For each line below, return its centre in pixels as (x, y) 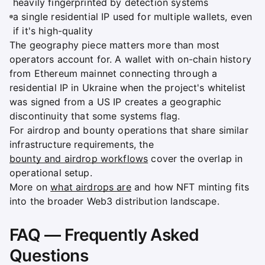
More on (30, 187)
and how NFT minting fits (190, 187)
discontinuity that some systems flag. (95, 116)
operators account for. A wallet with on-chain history (130, 59)
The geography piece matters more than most (115, 45)
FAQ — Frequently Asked (104, 235)
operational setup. (51, 172)
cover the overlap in (195, 158)
